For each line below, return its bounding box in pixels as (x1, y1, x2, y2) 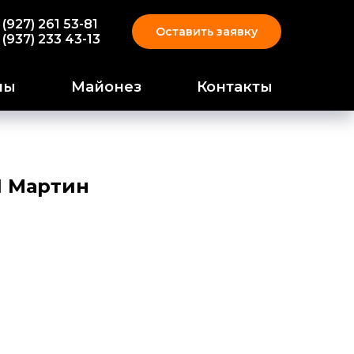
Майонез (71, 78, 141, 96)
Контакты (197, 78, 273, 96)
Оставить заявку (156, 24, 258, 39)
